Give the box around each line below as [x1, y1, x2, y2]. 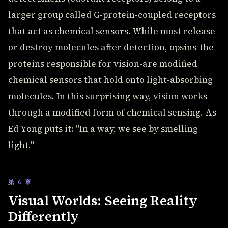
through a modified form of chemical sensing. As [8, 106, 216, 119]
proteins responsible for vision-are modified [8, 58, 197, 70]
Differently [8, 207, 79, 225]
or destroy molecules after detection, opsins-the [8, 41, 214, 53]
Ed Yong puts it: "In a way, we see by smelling [8, 123, 198, 135]
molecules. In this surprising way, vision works [8, 90, 207, 102]
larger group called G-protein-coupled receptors [8, 9, 216, 21]
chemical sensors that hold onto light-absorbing [8, 74, 213, 86]
